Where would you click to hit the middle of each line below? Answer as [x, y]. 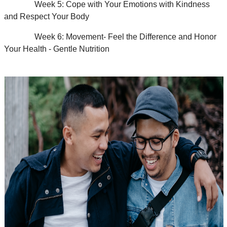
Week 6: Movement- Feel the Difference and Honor [110, 37]
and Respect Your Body [47, 17]
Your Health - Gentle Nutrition [57, 49]
